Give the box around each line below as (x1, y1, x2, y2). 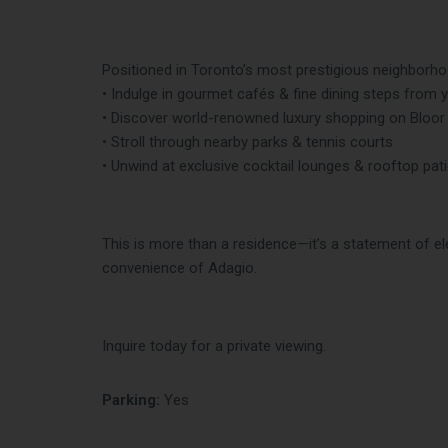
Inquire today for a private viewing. (102, 337, 326, 356)
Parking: (102, 391, 160, 410)
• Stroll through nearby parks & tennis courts (102, 133, 393, 152)
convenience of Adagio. (102, 259, 257, 278)
